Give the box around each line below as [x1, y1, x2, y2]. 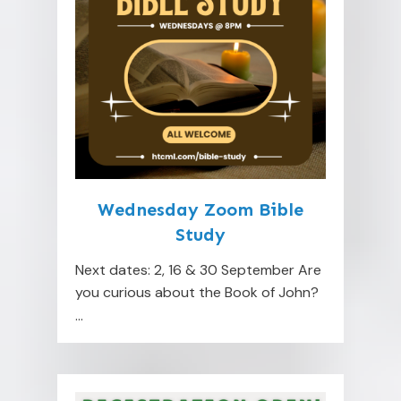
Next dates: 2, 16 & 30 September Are [75, 260, 321, 279]
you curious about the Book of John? [75, 282, 319, 302]
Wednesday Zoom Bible [98, 198, 303, 220]
